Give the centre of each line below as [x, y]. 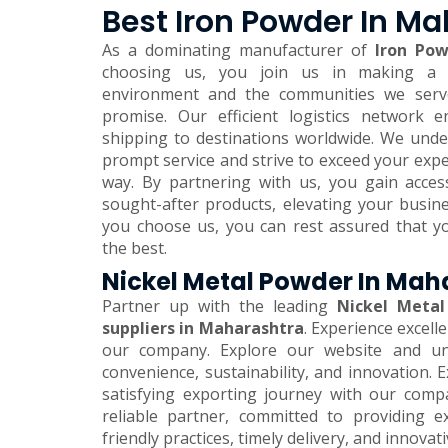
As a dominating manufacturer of [234, 50]
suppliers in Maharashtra [203, 328]
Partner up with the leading [219, 306]
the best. [134, 248]
